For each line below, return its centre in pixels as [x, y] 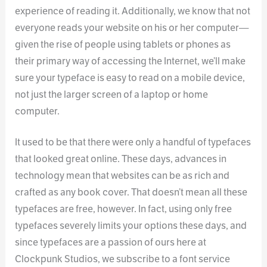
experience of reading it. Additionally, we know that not [133, 11]
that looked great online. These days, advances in [121, 159]
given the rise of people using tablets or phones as [123, 44]
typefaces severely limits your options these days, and [131, 226]
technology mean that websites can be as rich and [122, 176]
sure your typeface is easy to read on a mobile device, [130, 77]
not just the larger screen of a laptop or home [112, 94]
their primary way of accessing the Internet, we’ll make [131, 61]
